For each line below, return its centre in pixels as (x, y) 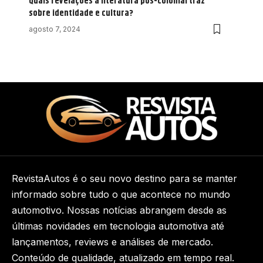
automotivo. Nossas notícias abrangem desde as (119, 210)
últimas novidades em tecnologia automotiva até (118, 226)
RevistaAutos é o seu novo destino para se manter (124, 178)
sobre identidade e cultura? (81, 13)
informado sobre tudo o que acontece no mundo (121, 194)
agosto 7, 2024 (55, 29)
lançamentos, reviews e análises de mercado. (112, 242)
